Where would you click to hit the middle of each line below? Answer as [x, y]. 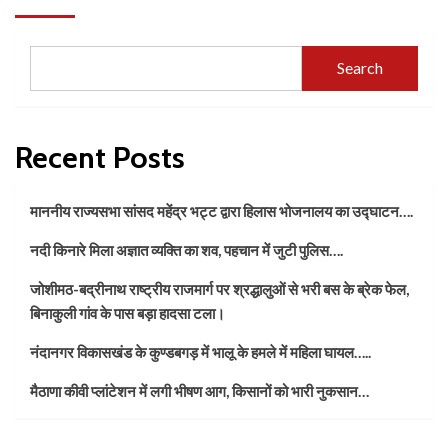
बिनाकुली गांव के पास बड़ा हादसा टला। [127, 312]
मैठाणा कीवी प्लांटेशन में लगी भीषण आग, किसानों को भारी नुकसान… [199, 390]
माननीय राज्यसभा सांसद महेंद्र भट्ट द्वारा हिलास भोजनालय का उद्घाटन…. [221, 210]
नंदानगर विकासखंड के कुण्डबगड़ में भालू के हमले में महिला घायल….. [200, 351]
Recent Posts [100, 157]
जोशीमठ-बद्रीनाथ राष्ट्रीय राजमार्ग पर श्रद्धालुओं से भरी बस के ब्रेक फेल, [219, 288]
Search [359, 68]
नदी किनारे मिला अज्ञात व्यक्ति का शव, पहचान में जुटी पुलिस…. [186, 249]
